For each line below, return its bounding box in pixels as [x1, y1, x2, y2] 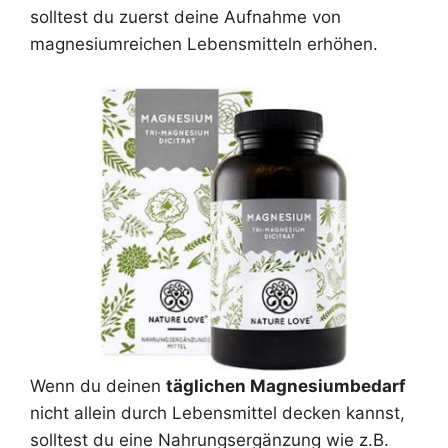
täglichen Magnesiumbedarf [166, 376, 406, 397]
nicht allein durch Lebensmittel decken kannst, [30, 403, 405, 424]
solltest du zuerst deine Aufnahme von [30, 7, 341, 28]
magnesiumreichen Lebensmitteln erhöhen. [30, 34, 378, 55]
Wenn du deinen [30, 376, 166, 397]
